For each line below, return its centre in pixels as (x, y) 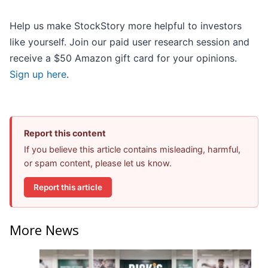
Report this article (68, 187)
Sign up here (38, 74)
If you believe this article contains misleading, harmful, (132, 150)
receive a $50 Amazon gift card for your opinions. (123, 58)
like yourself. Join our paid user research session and (130, 42)
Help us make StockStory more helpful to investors (126, 26)
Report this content (65, 133)
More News (44, 229)
